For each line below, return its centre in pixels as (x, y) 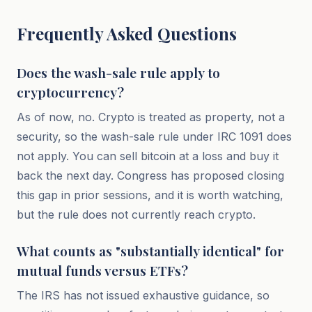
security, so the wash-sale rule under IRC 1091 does (154, 136)
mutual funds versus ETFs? (102, 270)
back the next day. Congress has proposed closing (150, 175)
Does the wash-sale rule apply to (118, 72)
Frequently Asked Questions (127, 33)
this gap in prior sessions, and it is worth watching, (150, 195)
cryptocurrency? (70, 92)
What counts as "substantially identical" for (150, 251)
